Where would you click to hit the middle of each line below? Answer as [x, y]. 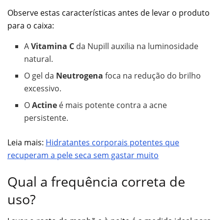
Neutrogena [80, 75]
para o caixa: [31, 25]
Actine [45, 105]
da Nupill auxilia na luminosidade [137, 46]
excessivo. [43, 88]
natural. [39, 59]
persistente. [46, 118]
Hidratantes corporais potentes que [112, 142]
